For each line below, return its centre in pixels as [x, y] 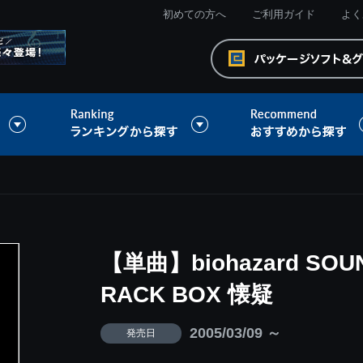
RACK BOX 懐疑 [187, 294]
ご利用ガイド [284, 14]
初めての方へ [194, 14]
